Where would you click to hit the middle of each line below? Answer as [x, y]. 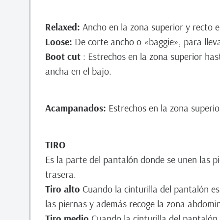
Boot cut [63, 56]
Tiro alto [64, 189]
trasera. [61, 174]
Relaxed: [64, 27]
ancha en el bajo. [78, 71]
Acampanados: [77, 108]
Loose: [60, 41]
